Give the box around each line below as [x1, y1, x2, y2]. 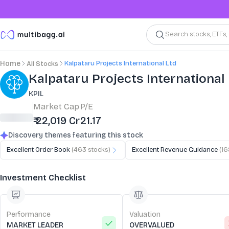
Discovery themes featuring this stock [8, 131, 143, 140]
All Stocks [27, 60, 58, 68]
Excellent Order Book [7, 146, 70, 154]
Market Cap [33, 102, 79, 111]
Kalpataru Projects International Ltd [64, 59, 176, 67]
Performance [7, 210, 51, 219]
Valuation [129, 210, 161, 219]
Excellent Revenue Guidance [132, 146, 218, 154]
